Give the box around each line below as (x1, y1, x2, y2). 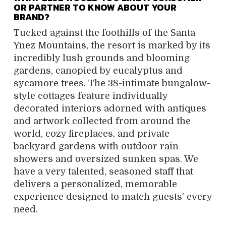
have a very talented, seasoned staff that (14, 166, 193, 177)
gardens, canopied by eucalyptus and (14, 65, 183, 76)
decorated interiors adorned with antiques (14, 103, 206, 114)
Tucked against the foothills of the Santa (14, 27, 195, 38)
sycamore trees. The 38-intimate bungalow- (14, 78, 210, 88)
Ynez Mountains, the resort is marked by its (14, 40, 210, 50)
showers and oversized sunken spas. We (14, 153, 198, 164)
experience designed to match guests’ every (14, 191, 212, 202)
